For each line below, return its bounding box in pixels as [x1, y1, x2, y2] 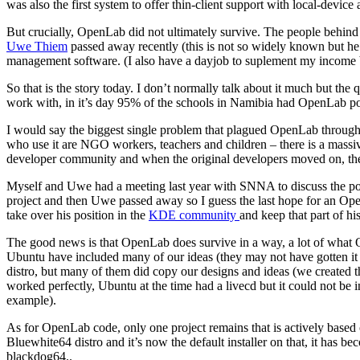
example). [6, 292, 56, 307]
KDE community [149, 207, 239, 222]
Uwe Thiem [6, 39, 67, 53]
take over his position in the [6, 207, 149, 222]
